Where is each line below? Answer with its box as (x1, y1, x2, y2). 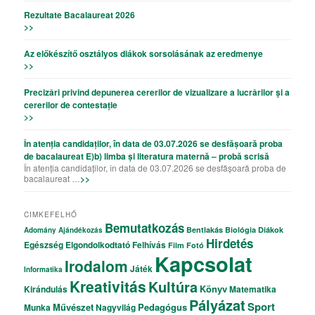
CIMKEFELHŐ (24, 210, 78, 220)
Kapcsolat (155, 249, 253, 279)
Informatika (24, 264, 63, 275)
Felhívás (132, 238, 167, 252)
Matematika (229, 283, 277, 296)
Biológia (225, 224, 257, 236)
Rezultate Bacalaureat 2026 (24, 8, 136, 22)
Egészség (24, 238, 64, 252)
